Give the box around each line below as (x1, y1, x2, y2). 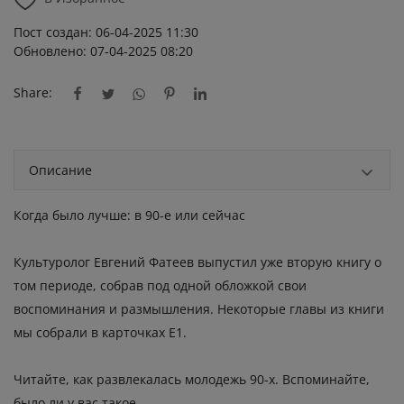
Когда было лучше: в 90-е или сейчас (14, 207, 245, 225)
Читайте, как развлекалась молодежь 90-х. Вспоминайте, (14, 371, 370, 389)
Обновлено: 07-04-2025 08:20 (14, 42, 193, 60)
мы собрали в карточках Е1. (14, 324, 187, 342)
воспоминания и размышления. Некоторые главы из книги (14, 300, 384, 318)
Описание (29, 161, 92, 179)
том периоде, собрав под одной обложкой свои (14, 277, 307, 295)
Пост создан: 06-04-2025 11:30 (14, 23, 198, 41)
